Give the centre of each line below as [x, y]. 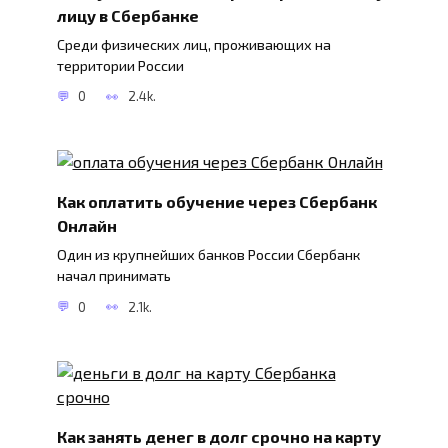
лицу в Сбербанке [127, 15]
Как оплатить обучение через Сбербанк [216, 202]
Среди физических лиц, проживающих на [193, 44]
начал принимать [113, 276]
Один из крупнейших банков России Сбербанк [208, 255]
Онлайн [86, 226]
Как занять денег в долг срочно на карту [218, 436]
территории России [120, 65]
